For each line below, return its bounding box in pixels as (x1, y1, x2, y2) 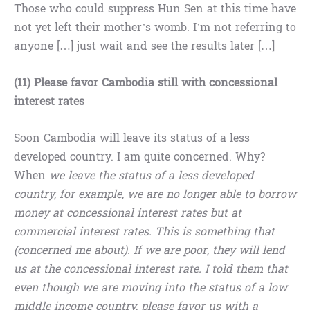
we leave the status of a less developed (49, 165, 254, 186)
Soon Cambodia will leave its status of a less (14, 128, 250, 149)
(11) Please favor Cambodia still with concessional (14, 73, 277, 93)
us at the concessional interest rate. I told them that (14, 259, 288, 280)
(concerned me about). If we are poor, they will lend (14, 240, 285, 261)
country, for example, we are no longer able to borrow (14, 184, 296, 205)
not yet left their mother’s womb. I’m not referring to (14, 17, 296, 38)
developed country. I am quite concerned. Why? (14, 147, 265, 167)
